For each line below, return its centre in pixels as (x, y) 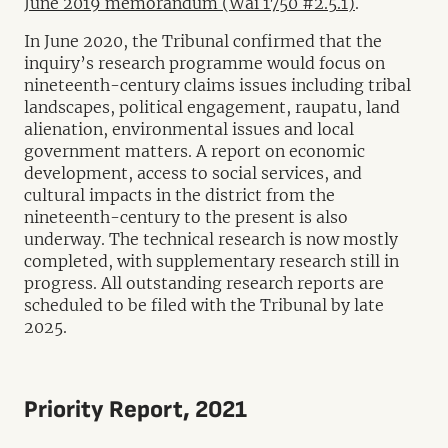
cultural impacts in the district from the (179, 195)
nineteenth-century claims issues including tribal (217, 85)
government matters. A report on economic (194, 151)
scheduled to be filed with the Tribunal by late (204, 305)
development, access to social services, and (193, 173)
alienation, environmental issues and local (189, 129)
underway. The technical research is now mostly (211, 239)
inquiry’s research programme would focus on (204, 63)
